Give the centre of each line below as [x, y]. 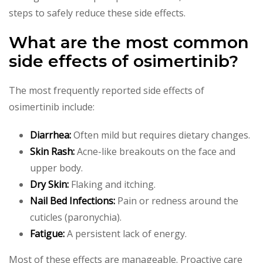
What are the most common [129, 42]
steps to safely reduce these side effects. [97, 13]
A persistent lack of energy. [126, 233]
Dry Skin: [49, 184]
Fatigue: [47, 233]
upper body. [56, 168]
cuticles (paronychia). [76, 217]
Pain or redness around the [177, 200]
